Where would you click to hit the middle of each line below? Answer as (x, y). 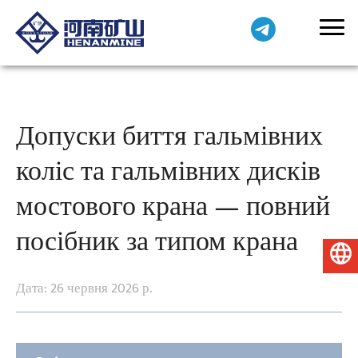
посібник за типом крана (157, 241)
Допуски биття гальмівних (169, 136)
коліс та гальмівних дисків (168, 171)
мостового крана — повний (173, 206)
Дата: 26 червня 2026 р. (84, 288)
